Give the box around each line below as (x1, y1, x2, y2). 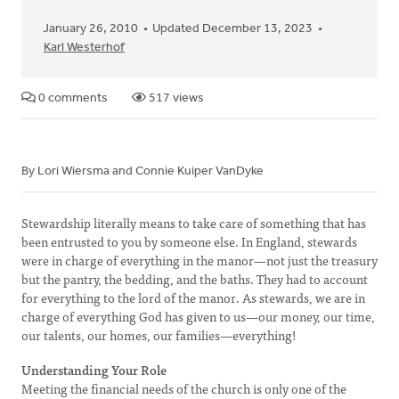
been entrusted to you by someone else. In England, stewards (21, 232, 357, 251)
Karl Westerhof (44, 41, 125, 54)
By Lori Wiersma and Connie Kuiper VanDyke (21, 165, 264, 178)
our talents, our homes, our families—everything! (21, 325, 297, 345)
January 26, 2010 (43, 22, 138, 36)
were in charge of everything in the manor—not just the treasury (21, 250, 378, 270)
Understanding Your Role (21, 360, 167, 379)
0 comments (36, 92, 108, 105)
